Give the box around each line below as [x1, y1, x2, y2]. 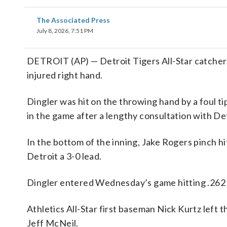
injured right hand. [27, 69, 103, 81]
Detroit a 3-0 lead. [27, 150, 102, 162]
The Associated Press [36, 16, 110, 24]
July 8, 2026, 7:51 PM [36, 27, 93, 34]
